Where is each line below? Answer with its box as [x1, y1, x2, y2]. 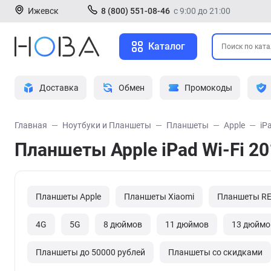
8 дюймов [103, 220, 142, 229]
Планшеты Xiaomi [124, 192, 194, 201]
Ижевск [28, 6, 59, 16]
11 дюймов [165, 220, 209, 229]
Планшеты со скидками [168, 247, 263, 257]
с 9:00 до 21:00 [174, 6, 230, 16]
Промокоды [184, 83, 232, 93]
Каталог [148, 41, 185, 52]
